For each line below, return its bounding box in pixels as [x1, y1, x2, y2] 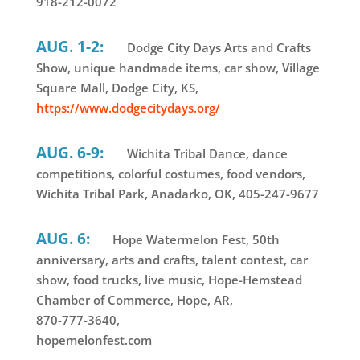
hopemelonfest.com [35, 332, 152, 349]
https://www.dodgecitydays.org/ [35, 100, 220, 117]
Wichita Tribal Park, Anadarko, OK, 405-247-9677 [35, 186, 319, 202]
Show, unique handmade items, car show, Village [35, 59, 320, 76]
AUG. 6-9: [35, 142, 108, 163]
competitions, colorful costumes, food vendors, [35, 166, 305, 182]
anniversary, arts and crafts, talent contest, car [35, 252, 308, 268]
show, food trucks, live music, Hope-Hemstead [35, 272, 302, 288]
